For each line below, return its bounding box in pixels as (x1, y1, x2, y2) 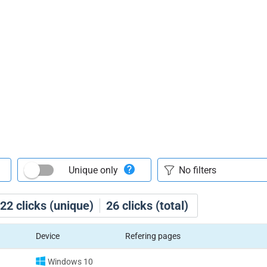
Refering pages (125, 231, 181, 241)
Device (35, 231, 60, 241)
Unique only (69, 164, 118, 176)
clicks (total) (119, 198, 188, 213)
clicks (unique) (13, 198, 94, 213)
